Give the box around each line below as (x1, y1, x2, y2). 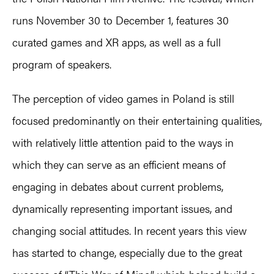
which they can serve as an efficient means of (12, 157, 226, 172)
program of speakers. (12, 56, 111, 72)
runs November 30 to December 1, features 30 (12, 12, 229, 28)
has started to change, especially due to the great (12, 245, 242, 261)
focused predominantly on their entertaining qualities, (12, 113, 262, 128)
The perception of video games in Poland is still (12, 91, 234, 106)
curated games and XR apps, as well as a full (12, 34, 221, 50)
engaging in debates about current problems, (12, 179, 223, 194)
